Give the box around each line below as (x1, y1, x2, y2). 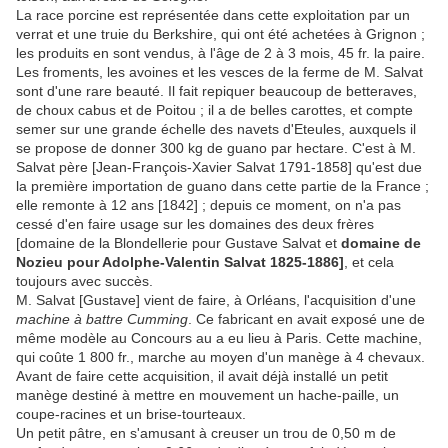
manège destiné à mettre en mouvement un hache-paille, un (16, 386, 399, 403)
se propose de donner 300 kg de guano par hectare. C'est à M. (16, 139, 416, 156)
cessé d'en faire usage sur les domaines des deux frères (16, 215, 374, 232)
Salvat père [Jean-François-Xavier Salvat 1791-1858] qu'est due (16, 158, 422, 175)
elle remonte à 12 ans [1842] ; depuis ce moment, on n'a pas (16, 196, 401, 213)
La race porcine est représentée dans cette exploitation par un (16, 6, 410, 23)
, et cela (344, 253, 394, 270)
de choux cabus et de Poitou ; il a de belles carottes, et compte (16, 101, 413, 118)
